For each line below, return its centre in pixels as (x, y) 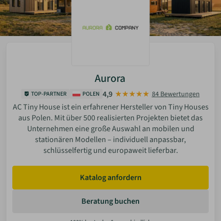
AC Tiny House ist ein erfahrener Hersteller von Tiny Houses (110, 107)
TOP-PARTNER (49, 94)
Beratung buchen (110, 202)
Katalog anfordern (110, 178)
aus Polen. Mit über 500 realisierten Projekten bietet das (110, 118)
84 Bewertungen (176, 94)
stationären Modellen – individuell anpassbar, (110, 140)
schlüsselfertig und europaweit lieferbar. (110, 151)
